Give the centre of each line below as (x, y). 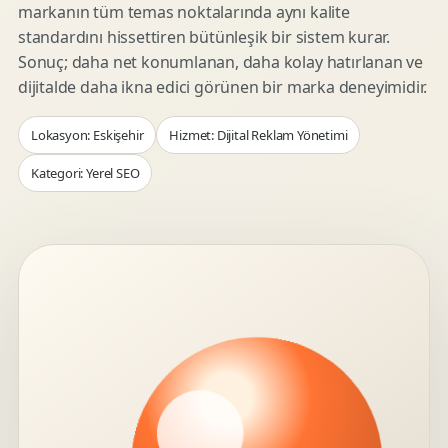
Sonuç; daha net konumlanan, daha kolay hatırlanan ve (221, 62)
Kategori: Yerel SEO (85, 173)
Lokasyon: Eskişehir (87, 135)
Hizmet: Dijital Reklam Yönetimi (258, 135)
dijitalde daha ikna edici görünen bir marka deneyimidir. (223, 87)
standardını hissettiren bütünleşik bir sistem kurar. (204, 37)
